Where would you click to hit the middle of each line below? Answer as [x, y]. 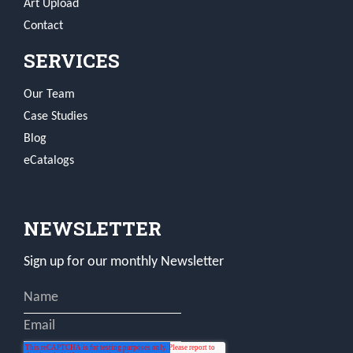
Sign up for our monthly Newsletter [124, 262]
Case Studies [56, 117]
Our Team [49, 95]
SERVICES [72, 61]
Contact [43, 26]
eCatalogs [49, 161]
